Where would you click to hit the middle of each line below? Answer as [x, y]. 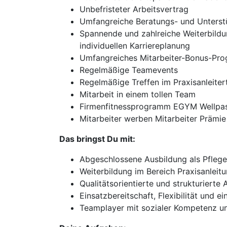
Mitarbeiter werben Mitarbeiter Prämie [153, 119]
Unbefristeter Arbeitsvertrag [134, 9]
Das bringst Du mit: [97, 139]
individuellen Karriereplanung [135, 46]
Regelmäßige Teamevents [129, 70]
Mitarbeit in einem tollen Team [138, 94]
